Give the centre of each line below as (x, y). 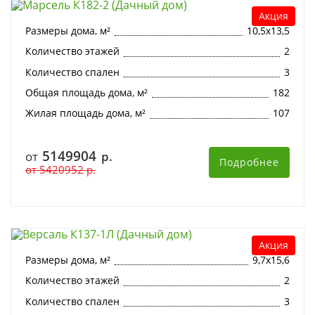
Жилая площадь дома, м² (85, 113)
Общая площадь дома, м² (86, 92)
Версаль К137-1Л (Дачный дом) (127, 222)
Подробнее (249, 162)
